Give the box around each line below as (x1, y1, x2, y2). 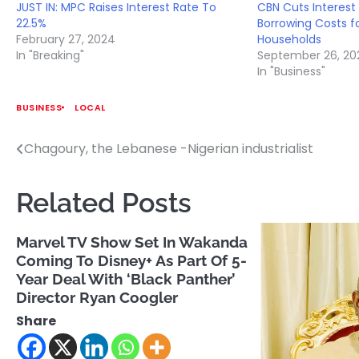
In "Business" (257, 63, 326, 79)
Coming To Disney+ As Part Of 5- (16, 251, 247, 269)
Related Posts (16, 186, 192, 219)
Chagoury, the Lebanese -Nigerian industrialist (24, 139, 313, 158)
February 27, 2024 (16, 30, 115, 47)
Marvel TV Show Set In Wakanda (16, 232, 248, 251)
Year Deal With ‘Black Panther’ (16, 269, 236, 288)
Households (257, 30, 322, 47)
